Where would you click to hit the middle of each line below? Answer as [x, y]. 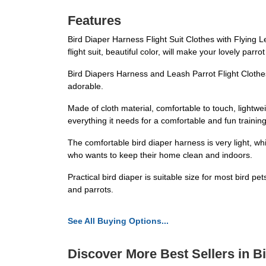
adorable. [85, 86]
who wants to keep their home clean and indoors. [160, 155]
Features [94, 20]
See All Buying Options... [118, 221]
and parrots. [91, 189]
